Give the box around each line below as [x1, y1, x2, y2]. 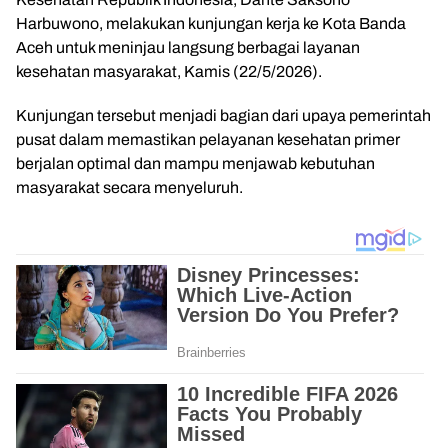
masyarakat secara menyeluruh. [16, 179, 243, 196]
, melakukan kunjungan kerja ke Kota [99, 15, 359, 32]
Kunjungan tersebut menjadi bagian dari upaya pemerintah [16, 107, 431, 124]
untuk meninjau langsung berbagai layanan [53, 39, 360, 56]
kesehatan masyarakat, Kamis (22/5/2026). [16, 63, 322, 80]
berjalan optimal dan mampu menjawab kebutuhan [16, 155, 375, 172]
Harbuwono [16, 15, 99, 32]
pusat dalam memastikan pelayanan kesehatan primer [16, 131, 400, 148]
